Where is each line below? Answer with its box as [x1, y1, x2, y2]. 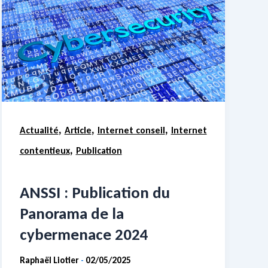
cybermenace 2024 [19, 224, 148, 244]
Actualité [19, 124, 59, 136]
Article [64, 124, 92, 136]
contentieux [19, 145, 70, 157]
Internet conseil [97, 124, 165, 136]
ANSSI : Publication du [19, 182, 170, 202]
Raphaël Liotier [19, 254, 81, 266]
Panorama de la [19, 203, 124, 223]
